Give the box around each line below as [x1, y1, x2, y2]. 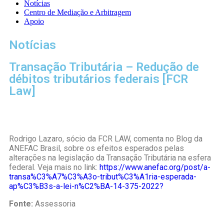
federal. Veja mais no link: [9, 162, 99, 172]
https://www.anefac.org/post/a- [99, 162, 210, 172]
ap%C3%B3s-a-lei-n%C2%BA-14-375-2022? [9, 181, 163, 191]
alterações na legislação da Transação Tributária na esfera [9, 153, 211, 162]
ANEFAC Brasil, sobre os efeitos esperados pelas [9, 143, 184, 153]
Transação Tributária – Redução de [9, 60, 199, 74]
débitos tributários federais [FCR [9, 72, 188, 86]
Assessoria [35, 199, 75, 208]
